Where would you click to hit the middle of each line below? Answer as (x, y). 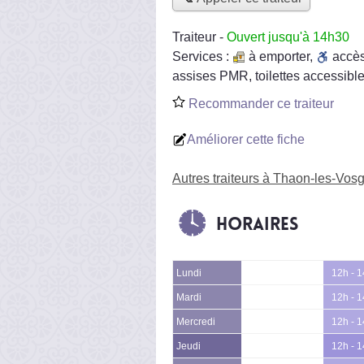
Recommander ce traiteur (260, 103)
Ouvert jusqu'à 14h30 (288, 37)
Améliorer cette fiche (246, 139)
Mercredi (196, 321)
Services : (202, 56)
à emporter (279, 56)
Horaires (257, 224)
